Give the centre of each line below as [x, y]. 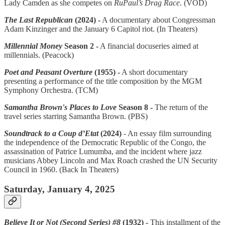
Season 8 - [135, 107]
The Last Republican [38, 20]
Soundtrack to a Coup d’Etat [52, 134]
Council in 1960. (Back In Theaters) [61, 170]
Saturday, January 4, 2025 [60, 189]
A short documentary [154, 72]
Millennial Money [33, 46]
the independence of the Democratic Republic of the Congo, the [105, 143]
